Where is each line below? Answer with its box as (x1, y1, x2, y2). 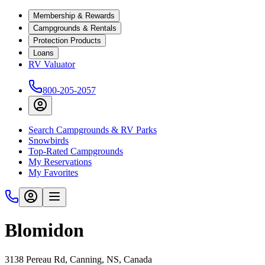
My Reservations (28, 157, 92, 167)
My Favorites (28, 167, 78, 177)
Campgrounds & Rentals (33, 24, 117, 33)
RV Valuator (28, 59, 75, 69)
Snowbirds (28, 135, 69, 146)
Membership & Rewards (33, 11, 115, 20)
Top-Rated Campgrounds (28, 146, 123, 156)
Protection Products (33, 36, 101, 45)
